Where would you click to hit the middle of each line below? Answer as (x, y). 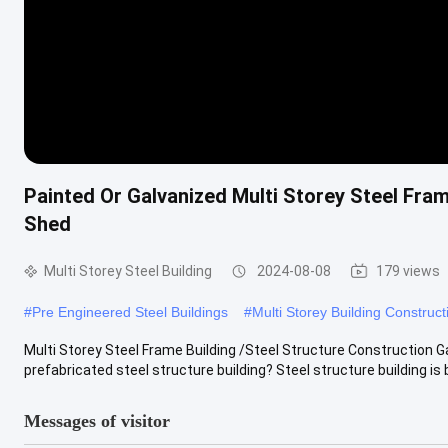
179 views (408, 270)
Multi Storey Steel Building (128, 270)
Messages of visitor (97, 420)
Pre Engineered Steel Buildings (130, 311)
